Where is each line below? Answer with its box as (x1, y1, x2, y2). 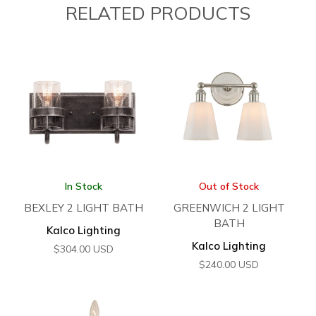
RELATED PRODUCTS (66, 1, 250, 25)
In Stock (64, 179, 102, 193)
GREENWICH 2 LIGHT (173, 201, 285, 215)
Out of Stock (199, 179, 260, 193)
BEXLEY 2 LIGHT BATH (23, 201, 143, 215)
